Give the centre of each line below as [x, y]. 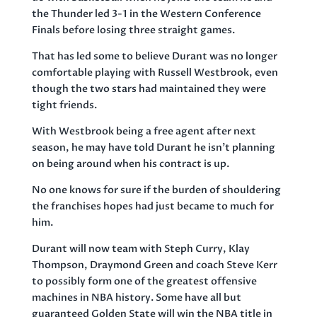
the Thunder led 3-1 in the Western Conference [146, 13]
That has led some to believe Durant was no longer [154, 56]
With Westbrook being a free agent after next [144, 131]
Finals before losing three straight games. [133, 30]
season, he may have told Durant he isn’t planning [153, 147]
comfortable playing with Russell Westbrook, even [155, 72]
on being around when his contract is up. [130, 163]
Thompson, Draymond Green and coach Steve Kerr [154, 265]
